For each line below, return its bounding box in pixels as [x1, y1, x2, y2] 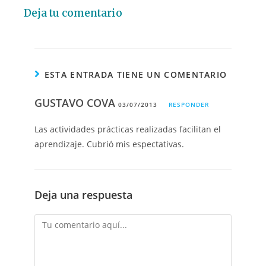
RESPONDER [169, 100, 210, 109]
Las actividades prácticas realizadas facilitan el [34, 123, 221, 135]
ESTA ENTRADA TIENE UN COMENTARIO [44, 69, 227, 81]
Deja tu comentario [24, 7, 122, 20]
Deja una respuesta [34, 188, 133, 202]
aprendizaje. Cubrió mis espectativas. [34, 138, 185, 150]
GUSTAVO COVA [34, 96, 119, 110]
